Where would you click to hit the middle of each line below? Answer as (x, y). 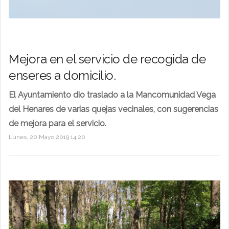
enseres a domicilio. (62, 75)
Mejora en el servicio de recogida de (107, 59)
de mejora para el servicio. (58, 123)
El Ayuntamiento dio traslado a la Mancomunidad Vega (112, 95)
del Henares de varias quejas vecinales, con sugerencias (113, 109)
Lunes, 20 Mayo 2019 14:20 (47, 137)
